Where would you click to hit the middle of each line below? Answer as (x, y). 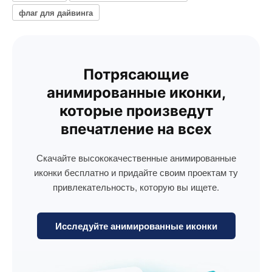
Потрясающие (136, 74)
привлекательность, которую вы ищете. (136, 187)
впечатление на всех (136, 129)
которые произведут (136, 111)
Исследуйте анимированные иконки (136, 226)
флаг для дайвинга (56, 12)
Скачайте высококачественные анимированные (136, 158)
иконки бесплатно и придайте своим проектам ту (136, 172)
